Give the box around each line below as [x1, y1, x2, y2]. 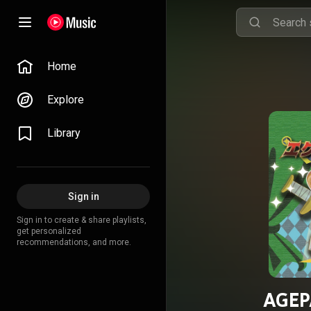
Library [47, 126, 81, 140]
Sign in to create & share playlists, [17, 215, 146, 225]
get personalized [17, 226, 81, 236]
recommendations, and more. [17, 237, 131, 247]
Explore [47, 93, 84, 106]
